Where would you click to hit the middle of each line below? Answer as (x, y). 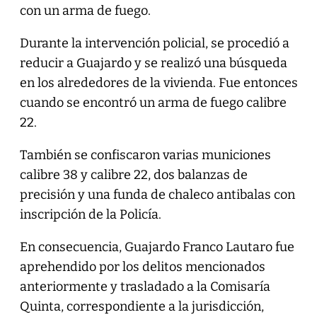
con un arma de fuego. (85, 10)
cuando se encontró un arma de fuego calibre (153, 102)
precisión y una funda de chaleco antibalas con (157, 194)
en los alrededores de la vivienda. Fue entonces (158, 82)
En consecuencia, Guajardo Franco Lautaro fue (157, 247)
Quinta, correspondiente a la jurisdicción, (142, 306)
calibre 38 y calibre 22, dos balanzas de (133, 174)
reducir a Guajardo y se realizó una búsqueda (153, 63)
